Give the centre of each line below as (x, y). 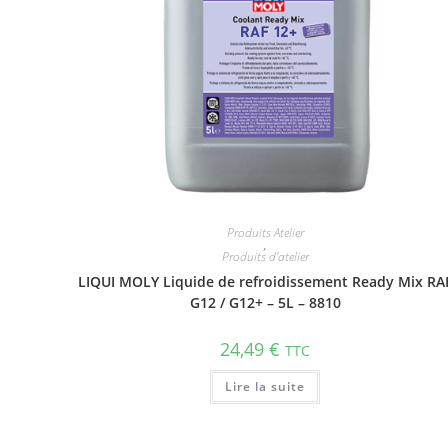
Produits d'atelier (265, 256)
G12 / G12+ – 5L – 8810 (265, 302)
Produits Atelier (265, 232)
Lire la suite (265, 386)
